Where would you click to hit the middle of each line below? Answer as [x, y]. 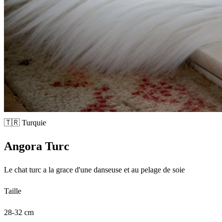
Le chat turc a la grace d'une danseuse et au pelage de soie [94, 169]
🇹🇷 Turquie [25, 122]
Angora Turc [37, 146]
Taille [13, 191]
